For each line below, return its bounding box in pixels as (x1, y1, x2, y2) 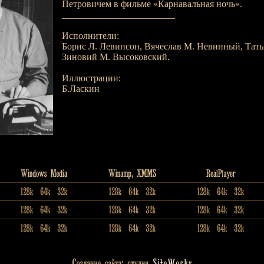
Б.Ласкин (61, 84, 100, 94)
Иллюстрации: (61, 73, 121, 83)
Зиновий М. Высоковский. (61, 52, 170, 62)
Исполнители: (61, 31, 119, 41)
